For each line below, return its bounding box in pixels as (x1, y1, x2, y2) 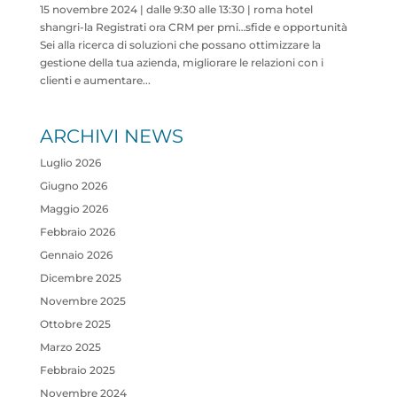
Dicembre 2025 (39, 270, 121, 284)
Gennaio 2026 (39, 247, 113, 261)
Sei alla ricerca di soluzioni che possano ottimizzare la (39, 37, 321, 51)
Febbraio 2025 (39, 362, 115, 377)
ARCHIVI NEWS (39, 124, 183, 147)
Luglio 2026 (39, 155, 101, 169)
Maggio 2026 (39, 201, 108, 215)
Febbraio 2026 (39, 224, 115, 238)
